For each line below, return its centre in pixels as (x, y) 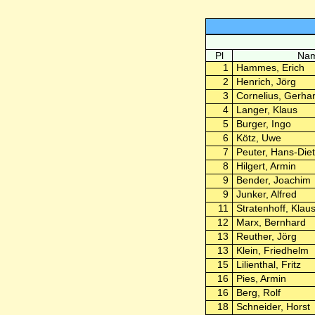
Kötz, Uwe (258, 138)
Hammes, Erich (270, 67)
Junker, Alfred (266, 194)
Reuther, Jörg (266, 236)
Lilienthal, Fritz (268, 264)
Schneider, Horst (273, 307)
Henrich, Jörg (266, 82)
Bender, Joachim (273, 180)
